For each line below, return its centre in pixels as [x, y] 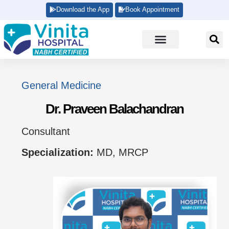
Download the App [83, 9]
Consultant [46, 132]
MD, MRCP [122, 153]
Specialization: [59, 153]
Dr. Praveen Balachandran [114, 109]
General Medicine [61, 86]
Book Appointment [152, 9]
